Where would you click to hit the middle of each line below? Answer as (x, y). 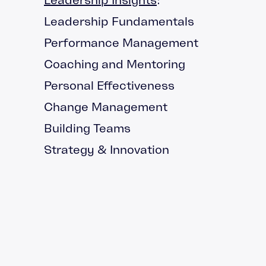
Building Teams (87, 128)
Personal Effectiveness (109, 85)
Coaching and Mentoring (115, 64)
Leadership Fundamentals (119, 21)
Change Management (106, 107)
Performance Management (121, 42)
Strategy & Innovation (107, 149)
